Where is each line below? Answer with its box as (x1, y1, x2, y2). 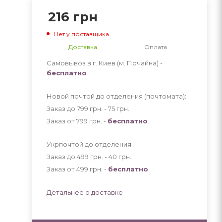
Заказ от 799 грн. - (46, 116, 108, 125)
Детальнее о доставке (46, 188, 123, 196)
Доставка (68, 43, 98, 51)
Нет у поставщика (54, 30, 109, 38)
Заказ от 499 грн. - (46, 165, 108, 173)
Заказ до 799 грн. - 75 (46, 104, 116, 112)
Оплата (144, 43, 167, 51)
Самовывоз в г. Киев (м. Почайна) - (46, 58, 163, 67)
